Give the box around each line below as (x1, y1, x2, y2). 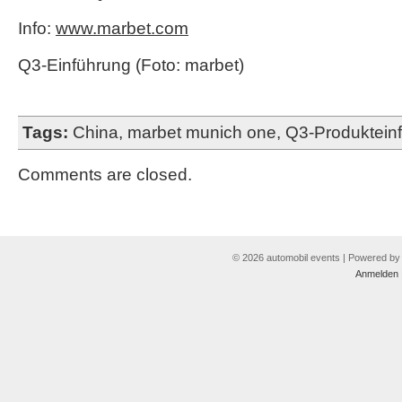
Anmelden (354, 268, 398, 279)
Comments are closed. (18, 165, 192, 184)
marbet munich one (127, 123, 276, 142)
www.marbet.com (56, 19, 188, 38)
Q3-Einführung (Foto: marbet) (18, 56, 244, 74)
